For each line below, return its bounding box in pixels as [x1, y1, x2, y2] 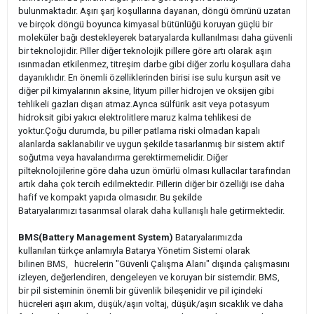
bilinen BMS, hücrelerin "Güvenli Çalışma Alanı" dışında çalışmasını [18, 258, 289, 269]
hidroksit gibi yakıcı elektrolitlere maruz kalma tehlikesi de [18, 111, 251, 123]
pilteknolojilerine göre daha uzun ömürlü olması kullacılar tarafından [18, 165, 291, 176]
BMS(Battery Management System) [18, 231, 175, 243]
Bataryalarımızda [175, 231, 243, 243]
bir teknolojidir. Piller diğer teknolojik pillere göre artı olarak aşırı [18, 45, 272, 56]
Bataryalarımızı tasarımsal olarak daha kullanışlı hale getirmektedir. [18, 205, 285, 216]
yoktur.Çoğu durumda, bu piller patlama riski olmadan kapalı [18, 125, 260, 136]
